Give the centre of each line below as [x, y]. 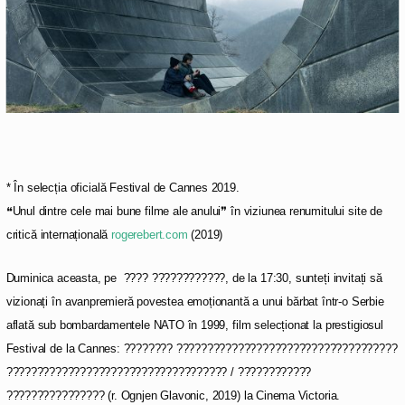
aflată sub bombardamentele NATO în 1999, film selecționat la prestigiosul [194, 325]
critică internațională [59, 235]
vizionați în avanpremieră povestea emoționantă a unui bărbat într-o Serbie [195, 301]
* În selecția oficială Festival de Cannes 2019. [122, 188]
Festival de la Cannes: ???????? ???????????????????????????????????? [202, 348]
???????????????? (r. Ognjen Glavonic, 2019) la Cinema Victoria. [173, 396]
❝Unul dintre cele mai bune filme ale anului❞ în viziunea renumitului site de [194, 211]
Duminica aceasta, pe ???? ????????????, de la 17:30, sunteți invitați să [194, 278]
